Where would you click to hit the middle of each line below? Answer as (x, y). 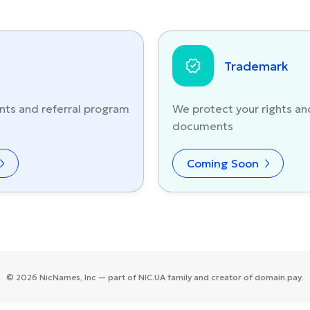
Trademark (256, 66)
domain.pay (278, 277)
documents (202, 126)
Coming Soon (224, 163)
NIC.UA (152, 277)
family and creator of (210, 277)
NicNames (60, 277)
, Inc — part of (109, 277)
